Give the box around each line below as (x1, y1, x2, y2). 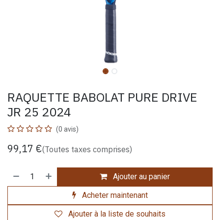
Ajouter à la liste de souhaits (68, 209, 165, 219)
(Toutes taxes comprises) (42, 144, 132, 154)
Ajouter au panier (111, 171, 170, 181)
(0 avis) (56, 125, 79, 133)
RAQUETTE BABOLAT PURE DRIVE (7, 88, 197, 105)
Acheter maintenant (80, 190, 148, 200)
